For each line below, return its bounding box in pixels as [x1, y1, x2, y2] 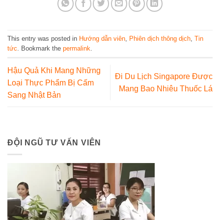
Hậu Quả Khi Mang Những [7, 66, 101, 75]
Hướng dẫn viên [79, 34, 125, 42]
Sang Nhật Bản [7, 90, 61, 99]
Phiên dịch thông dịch [129, 34, 191, 42]
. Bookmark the [17, 44, 63, 52]
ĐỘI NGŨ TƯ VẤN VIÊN [7, 138, 102, 147]
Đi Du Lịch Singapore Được [115, 72, 213, 81]
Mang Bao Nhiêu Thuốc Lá [119, 84, 213, 93]
